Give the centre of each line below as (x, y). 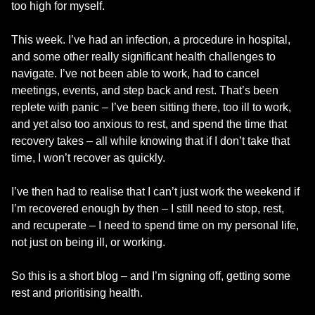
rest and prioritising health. (77, 292)
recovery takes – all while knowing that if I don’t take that (150, 141)
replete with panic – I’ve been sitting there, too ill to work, (151, 107)
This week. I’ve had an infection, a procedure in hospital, (151, 39)
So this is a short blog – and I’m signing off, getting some (151, 276)
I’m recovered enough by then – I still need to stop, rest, (148, 208)
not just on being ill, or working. (88, 242)
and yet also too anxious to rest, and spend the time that (149, 124)
